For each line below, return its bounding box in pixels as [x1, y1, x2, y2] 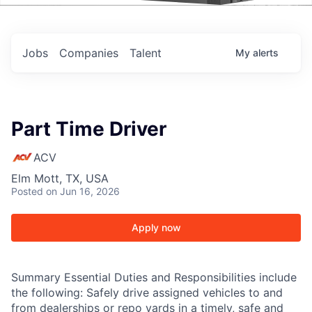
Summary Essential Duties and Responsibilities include [11, 270, 297, 284]
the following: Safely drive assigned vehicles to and [11, 286, 283, 299]
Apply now [131, 221, 181, 233]
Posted [11, 185, 43, 197]
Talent [130, 46, 162, 60]
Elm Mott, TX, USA [11, 171, 109, 185]
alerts [253, 47, 279, 58]
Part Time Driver [11, 117, 166, 141]
